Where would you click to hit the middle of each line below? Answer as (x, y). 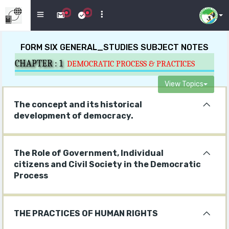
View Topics (184, 84)
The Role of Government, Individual (89, 153)
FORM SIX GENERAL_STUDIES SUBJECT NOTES (114, 47)
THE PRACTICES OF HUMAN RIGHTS (86, 213)
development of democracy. (74, 116)
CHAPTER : (37, 64)
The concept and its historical (78, 104)
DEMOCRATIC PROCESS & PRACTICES (131, 64)
